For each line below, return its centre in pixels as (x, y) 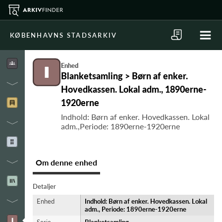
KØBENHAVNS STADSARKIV (64, 35)
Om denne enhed (66, 162)
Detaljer (44, 186)
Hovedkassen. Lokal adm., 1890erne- (134, 89)
